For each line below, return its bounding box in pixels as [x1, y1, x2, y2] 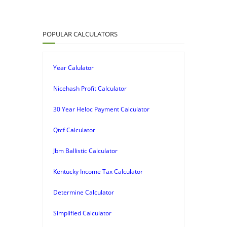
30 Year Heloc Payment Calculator [53, 104, 149, 113]
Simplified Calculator [53, 208, 111, 217]
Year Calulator [53, 63, 94, 72]
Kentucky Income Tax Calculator [53, 167, 143, 176]
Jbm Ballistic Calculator [53, 146, 118, 155]
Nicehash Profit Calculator [53, 84, 127, 93]
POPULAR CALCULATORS [43, 29, 118, 39]
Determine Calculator [53, 187, 114, 197]
